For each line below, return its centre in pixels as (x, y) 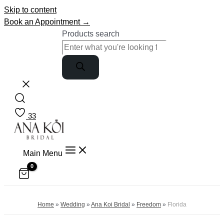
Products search (90, 34)
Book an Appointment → (47, 22)
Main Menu (43, 153)
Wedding (73, 204)
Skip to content (30, 10)
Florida (177, 204)
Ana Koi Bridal (110, 204)
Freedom (149, 204)
